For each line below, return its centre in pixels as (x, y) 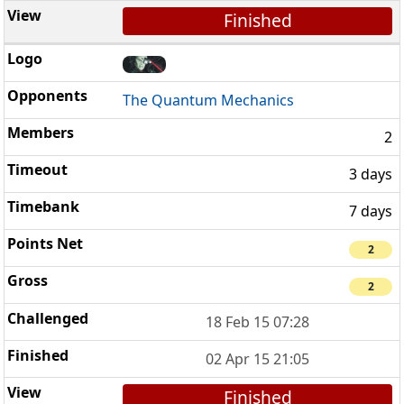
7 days (371, 211)
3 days (371, 174)
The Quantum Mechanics (209, 100)
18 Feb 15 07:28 (258, 322)
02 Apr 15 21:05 (258, 359)
